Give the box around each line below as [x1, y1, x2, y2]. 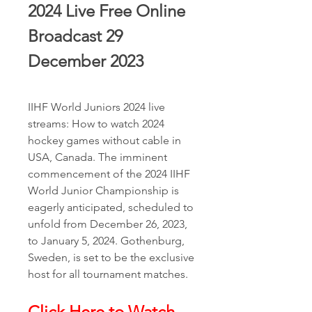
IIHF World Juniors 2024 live [28, 100, 165, 114]
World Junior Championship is [28, 184, 179, 197]
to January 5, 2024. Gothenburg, [28, 234, 185, 247]
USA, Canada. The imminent [28, 150, 167, 164]
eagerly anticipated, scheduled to [28, 201, 194, 214]
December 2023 [28, 51, 143, 71]
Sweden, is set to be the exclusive [28, 251, 194, 264]
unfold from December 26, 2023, [28, 217, 187, 231]
